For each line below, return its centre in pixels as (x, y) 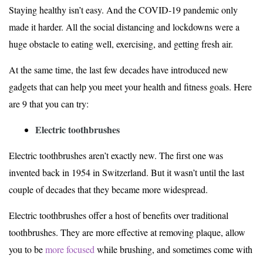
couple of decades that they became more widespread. (108, 189)
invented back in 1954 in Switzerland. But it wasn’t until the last (127, 172)
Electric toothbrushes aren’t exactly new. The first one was (116, 155)
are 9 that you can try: (50, 104)
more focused (70, 249)
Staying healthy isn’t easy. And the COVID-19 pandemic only (123, 10)
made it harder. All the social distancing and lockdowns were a (124, 27)
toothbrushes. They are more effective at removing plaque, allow (127, 232)
